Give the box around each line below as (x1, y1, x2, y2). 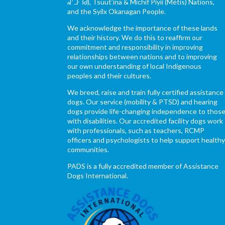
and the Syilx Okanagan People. (67, 7, 166, 16)
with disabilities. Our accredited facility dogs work (67, 117, 223, 126)
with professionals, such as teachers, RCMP (67, 126, 205, 135)
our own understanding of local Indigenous (67, 62, 202, 71)
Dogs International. (67, 171, 129, 180)
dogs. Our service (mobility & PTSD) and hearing (67, 97, 218, 106)
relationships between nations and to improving (67, 52, 217, 61)
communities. (67, 145, 109, 154)
